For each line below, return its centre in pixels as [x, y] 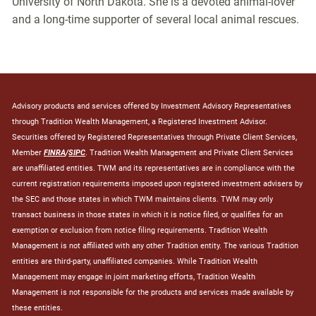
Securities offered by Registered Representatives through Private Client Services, [155, 138]
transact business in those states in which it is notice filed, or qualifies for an [148, 215]
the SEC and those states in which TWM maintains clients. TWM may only [143, 200]
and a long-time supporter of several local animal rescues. [156, 19]
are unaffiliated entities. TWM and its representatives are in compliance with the [154, 169]
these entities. [38, 308]
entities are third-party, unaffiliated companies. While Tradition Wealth [135, 262]
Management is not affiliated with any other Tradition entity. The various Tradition [156, 246]
